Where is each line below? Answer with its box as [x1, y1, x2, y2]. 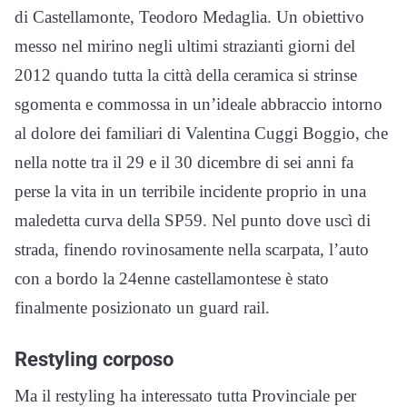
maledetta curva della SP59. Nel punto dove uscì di [15, 211, 371, 231]
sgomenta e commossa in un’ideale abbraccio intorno [15, 94, 382, 114]
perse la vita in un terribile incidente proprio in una [15, 182, 366, 202]
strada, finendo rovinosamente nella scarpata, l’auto [15, 240, 369, 260]
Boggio [303, 124, 355, 144]
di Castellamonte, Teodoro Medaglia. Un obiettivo [15, 7, 364, 27]
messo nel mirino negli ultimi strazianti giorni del [15, 36, 355, 56]
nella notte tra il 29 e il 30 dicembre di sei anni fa [15, 153, 353, 173]
